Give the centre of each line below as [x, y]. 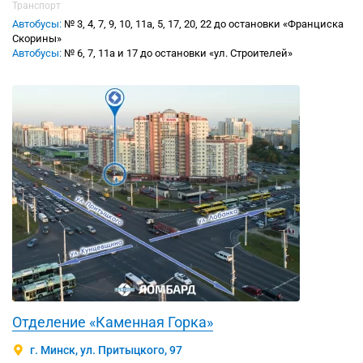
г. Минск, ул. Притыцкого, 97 [106, 350]
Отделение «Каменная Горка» [113, 322]
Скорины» [37, 39]
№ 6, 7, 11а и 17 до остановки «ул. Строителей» [177, 53]
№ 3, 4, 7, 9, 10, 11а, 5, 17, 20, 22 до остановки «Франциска [203, 24]
